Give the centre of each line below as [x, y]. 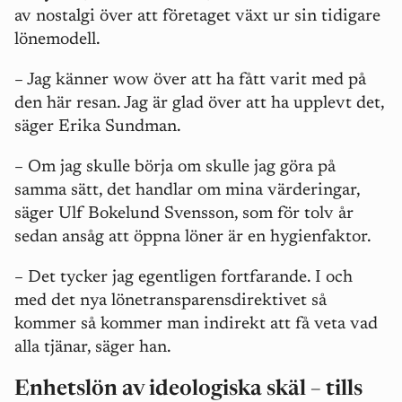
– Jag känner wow [82, 80]
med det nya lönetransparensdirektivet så [170, 301]
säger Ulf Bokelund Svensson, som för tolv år [184, 214]
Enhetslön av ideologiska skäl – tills [188, 389]
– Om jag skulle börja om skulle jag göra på [175, 167]
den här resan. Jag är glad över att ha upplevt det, [199, 103]
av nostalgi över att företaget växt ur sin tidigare [197, 16]
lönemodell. [59, 39]
